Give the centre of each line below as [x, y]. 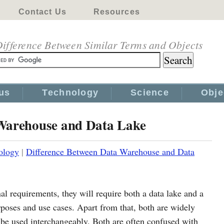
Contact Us [42, 12]
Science [150, 92]
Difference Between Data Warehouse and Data [110, 151]
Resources [116, 12]
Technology [70, 92]
